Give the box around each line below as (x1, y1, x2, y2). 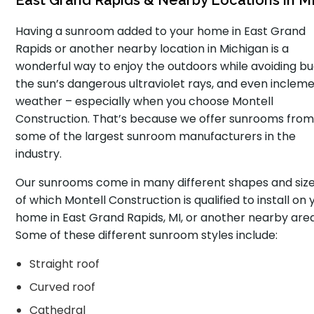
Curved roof (29, 279, 96, 295)
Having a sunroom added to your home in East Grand (15, 23, 306, 39)
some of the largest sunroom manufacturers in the (15, 128, 296, 144)
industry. (15, 146, 62, 162)
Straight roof (29, 256, 100, 272)
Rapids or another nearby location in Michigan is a (15, 41, 289, 57)
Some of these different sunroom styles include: (15, 227, 278, 243)
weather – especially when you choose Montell (15, 93, 274, 109)
